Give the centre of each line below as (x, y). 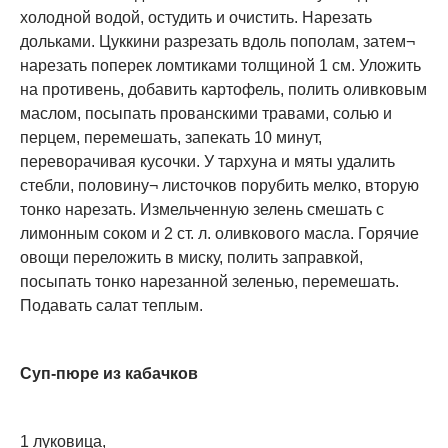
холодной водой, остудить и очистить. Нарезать (196, 18)
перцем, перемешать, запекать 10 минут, (171, 138)
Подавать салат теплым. (111, 306)
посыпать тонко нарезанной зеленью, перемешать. (209, 282)
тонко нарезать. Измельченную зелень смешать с (202, 210)
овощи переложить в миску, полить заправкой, (191, 258)
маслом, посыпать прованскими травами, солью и (206, 114)
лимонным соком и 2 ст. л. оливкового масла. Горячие (219, 234)
